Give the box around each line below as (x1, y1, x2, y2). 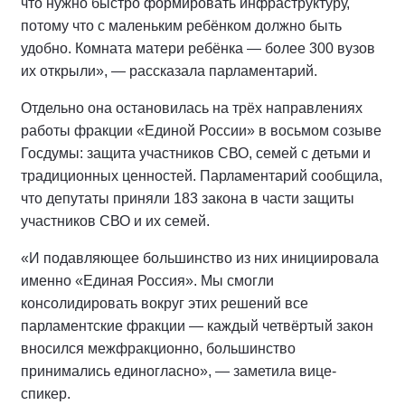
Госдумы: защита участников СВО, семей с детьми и (21, 146, 371, 161)
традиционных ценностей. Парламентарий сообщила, (21, 168, 382, 184)
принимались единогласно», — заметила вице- (21, 363, 336, 379)
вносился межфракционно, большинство (21, 341, 296, 356)
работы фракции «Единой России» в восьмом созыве (21, 123, 381, 138)
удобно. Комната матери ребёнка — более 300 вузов (21, 41, 375, 56)
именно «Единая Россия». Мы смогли (21, 273, 274, 288)
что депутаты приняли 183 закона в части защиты (21, 191, 354, 206)
